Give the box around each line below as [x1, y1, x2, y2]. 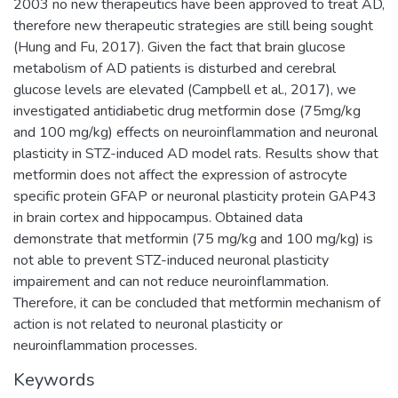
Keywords [13, 367, 95, 392]
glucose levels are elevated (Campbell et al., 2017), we [13, 79, 356, 99]
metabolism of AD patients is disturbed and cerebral [13, 58, 336, 78]
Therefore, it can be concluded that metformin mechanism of [13, 292, 380, 313]
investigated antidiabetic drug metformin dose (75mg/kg [13, 100, 361, 121]
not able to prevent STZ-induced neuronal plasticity [13, 250, 329, 270]
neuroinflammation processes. [13, 335, 197, 355]
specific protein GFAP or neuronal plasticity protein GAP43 [13, 186, 377, 206]
